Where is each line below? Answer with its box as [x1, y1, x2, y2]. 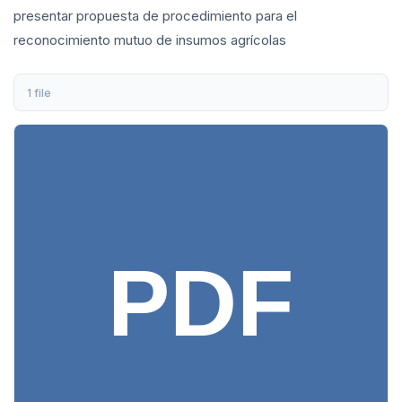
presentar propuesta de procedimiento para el [13, 7, 297, 25]
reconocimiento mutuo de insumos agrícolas [13, 31, 286, 49]
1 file [27, 85, 51, 100]
